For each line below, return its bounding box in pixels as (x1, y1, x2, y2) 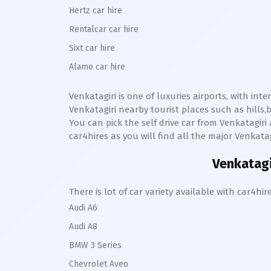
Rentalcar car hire (69, 24, 139, 34)
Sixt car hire (69, 43, 115, 53)
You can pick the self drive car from (69, 117, 220, 128)
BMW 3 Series (69, 240, 122, 250)
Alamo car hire (69, 62, 125, 72)
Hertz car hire (69, 5, 122, 16)
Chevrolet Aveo (69, 259, 128, 269)
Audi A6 (69, 203, 97, 213)
